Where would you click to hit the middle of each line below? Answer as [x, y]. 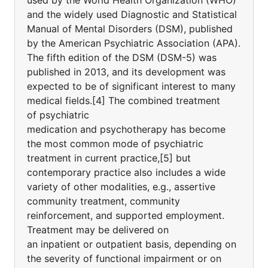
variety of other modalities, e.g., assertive [121, 187]
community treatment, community [103, 201]
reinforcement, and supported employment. [126, 215]
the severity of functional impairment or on [124, 258]
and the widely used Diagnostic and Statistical [132, 14]
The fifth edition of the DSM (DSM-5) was [122, 57]
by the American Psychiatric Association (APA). [134, 43]
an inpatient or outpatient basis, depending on [132, 244]
